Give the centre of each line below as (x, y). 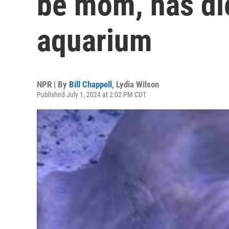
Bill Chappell (90, 84)
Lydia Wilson (138, 84)
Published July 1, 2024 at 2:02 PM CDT (91, 95)
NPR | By (53, 84)
